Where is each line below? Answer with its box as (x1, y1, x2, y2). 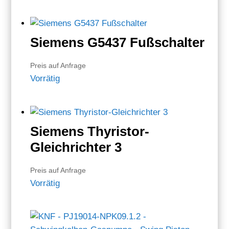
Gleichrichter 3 (30, 139, 122, 155)
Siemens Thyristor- (30, 123, 150, 139)
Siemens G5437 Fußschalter (30, 34, 205, 50)
